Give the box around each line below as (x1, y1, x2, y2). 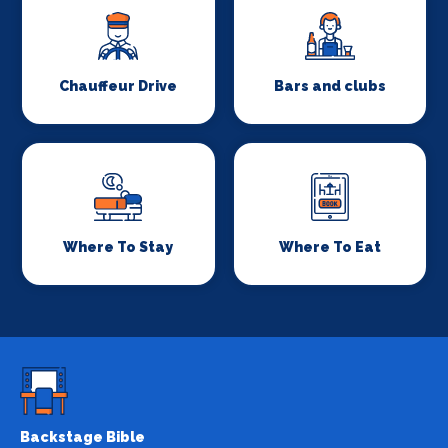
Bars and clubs (273, 77, 386, 94)
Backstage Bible (20, 428, 145, 445)
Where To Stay (63, 238, 174, 255)
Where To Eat (278, 238, 381, 255)
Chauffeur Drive (59, 77, 178, 94)
